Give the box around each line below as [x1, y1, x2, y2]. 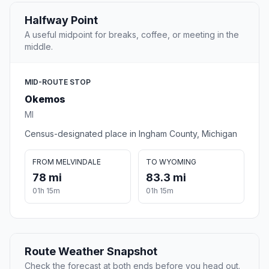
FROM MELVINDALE [32, 157, 101, 167]
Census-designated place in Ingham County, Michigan [25, 128, 237, 139]
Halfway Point [25, 14, 98, 27]
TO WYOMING [146, 157, 196, 167]
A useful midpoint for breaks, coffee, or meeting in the [25, 29, 239, 40]
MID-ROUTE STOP [25, 77, 91, 87]
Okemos [25, 93, 65, 106]
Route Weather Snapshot [25, 245, 157, 258]
